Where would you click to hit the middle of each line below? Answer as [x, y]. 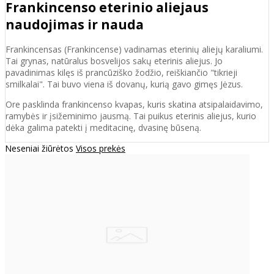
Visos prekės [101, 148]
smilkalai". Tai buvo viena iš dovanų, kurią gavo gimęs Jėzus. [124, 84]
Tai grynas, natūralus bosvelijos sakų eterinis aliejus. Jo [114, 61]
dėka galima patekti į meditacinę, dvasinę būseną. [103, 128]
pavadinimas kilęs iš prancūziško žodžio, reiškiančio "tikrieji [121, 72]
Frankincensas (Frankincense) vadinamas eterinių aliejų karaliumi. [134, 49]
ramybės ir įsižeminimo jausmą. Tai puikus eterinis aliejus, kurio [131, 116]
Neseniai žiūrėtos [40, 148]
